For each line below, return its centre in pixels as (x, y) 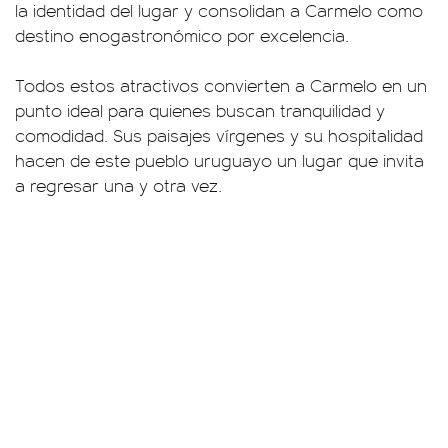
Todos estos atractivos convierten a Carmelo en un (221, 85)
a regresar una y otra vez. (118, 185)
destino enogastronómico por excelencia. (182, 35)
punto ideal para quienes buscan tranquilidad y (200, 110)
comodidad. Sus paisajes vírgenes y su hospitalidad (219, 135)
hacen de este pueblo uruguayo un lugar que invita (219, 160)
